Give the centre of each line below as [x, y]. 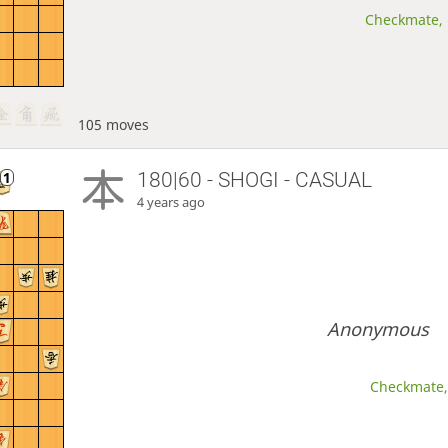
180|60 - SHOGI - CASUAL [255, 179]
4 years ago [171, 202]
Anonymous [378, 329]
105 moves [113, 124]
